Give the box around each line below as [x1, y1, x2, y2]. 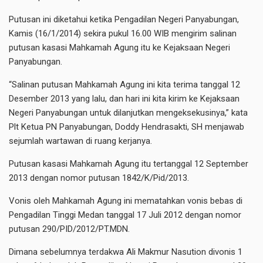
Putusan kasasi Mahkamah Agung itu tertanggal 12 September [9, 159, 248, 169]
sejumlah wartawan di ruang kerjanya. [9, 136, 152, 146]
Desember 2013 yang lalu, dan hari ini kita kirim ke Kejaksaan [9, 93, 240, 104]
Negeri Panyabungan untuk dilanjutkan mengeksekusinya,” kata [9, 107, 248, 118]
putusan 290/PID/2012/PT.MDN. [9, 224, 130, 234]
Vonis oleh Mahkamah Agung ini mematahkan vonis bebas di [9, 195, 242, 206]
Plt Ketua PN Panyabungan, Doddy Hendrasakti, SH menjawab [9, 122, 244, 132]
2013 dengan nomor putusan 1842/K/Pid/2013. [9, 173, 189, 183]
